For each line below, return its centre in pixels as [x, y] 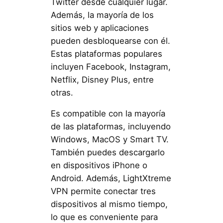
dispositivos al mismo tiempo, [109, 204]
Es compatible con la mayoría [108, 114]
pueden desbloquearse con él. [110, 41]
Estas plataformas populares [106, 54]
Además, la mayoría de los [102, 15]
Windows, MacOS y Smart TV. [110, 140]
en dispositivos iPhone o [99, 166]
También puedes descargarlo [108, 153]
